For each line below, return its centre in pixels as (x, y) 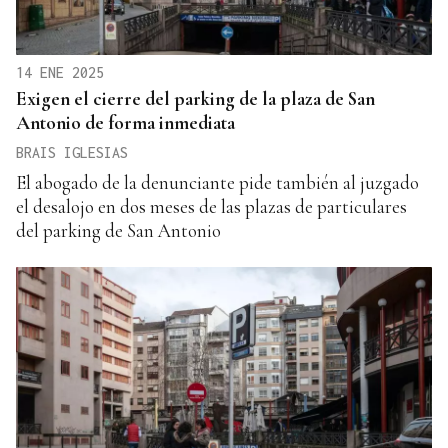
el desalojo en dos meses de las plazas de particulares (211, 207)
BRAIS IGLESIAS (72, 153)
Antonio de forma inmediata (125, 123)
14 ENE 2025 (60, 73)
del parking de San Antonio (118, 231)
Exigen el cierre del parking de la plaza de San (195, 99)
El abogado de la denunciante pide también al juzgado (217, 183)
